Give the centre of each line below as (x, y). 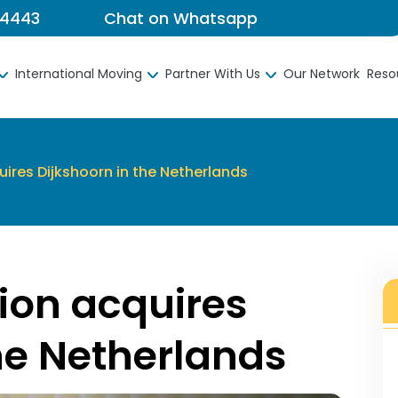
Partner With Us (213, 74)
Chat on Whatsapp (181, 18)
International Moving (79, 74)
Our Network (322, 74)
